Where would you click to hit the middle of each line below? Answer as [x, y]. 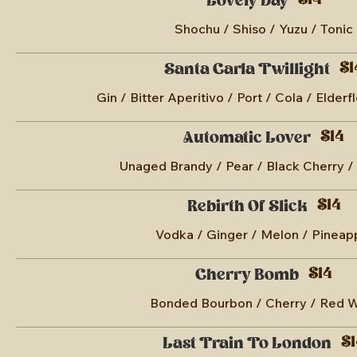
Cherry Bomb [247, 275]
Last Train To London [247, 344]
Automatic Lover [247, 138]
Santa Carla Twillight [247, 70]
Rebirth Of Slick [247, 207]
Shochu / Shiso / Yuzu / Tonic [264, 29]
